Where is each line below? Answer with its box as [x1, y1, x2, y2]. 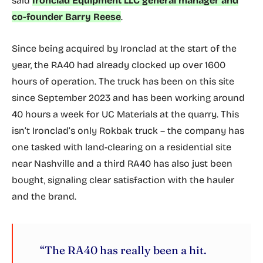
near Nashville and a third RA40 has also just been [12, 158, 232, 169]
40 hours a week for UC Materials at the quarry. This [12, 109, 239, 120]
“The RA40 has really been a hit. [40, 243, 207, 257]
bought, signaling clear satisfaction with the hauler [12, 174, 234, 186]
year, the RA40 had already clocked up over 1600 [12, 59, 225, 70]
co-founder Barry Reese [12, 11, 121, 22]
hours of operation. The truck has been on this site [12, 76, 234, 87]
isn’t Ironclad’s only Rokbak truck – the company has [12, 125, 244, 136]
